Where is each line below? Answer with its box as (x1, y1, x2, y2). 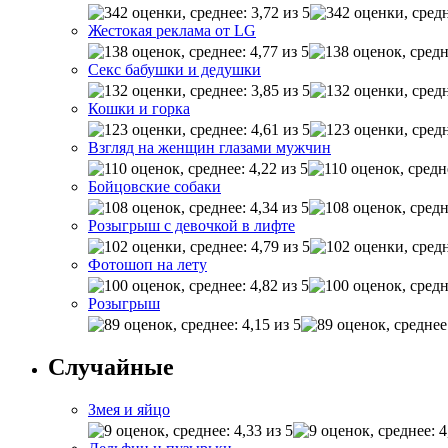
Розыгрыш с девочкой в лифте (88, 216, 295, 234)
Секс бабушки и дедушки (88, 60, 261, 78)
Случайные (48, 353, 174, 380)
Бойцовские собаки (88, 177, 221, 195)
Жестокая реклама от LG (88, 21, 256, 39)
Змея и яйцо (88, 400, 170, 418)
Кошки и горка (88, 99, 190, 117)
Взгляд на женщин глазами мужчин (88, 138, 331, 156)
